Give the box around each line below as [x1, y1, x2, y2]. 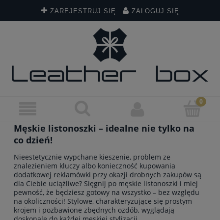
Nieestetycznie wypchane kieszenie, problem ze [14, 152, 170, 162]
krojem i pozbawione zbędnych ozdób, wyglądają [14, 205, 174, 215]
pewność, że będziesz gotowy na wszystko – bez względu [14, 187, 199, 197]
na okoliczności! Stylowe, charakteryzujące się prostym [14, 196, 192, 206]
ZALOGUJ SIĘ [131, 8, 179, 15]
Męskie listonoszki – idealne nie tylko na [14, 122, 194, 134]
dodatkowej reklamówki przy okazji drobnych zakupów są [14, 169, 201, 179]
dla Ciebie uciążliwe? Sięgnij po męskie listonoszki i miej [14, 178, 198, 188]
